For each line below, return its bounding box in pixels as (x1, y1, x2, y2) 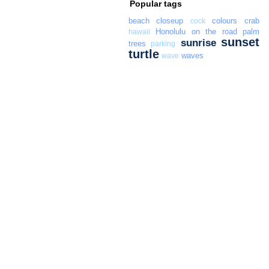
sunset (221, 35, 260, 49)
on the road (191, 27, 237, 37)
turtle (128, 47, 159, 61)
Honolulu (156, 27, 186, 37)
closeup (156, 16, 184, 26)
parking (151, 40, 176, 48)
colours (212, 16, 238, 26)
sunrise (180, 37, 216, 49)
